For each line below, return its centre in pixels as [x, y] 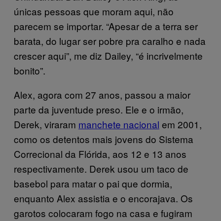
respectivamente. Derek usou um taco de [101, 168]
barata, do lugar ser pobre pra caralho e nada [110, 41]
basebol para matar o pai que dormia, [93, 183]
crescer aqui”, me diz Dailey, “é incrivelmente [108, 55]
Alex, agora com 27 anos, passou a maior [102, 94]
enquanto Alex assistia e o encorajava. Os [103, 198]
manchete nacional [119, 124]
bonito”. [30, 70]
